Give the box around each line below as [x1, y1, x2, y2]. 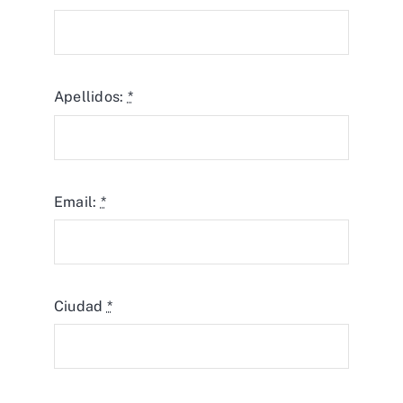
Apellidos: [54, 88, 128, 106]
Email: [54, 193, 101, 210]
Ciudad [54, 297, 107, 315]
